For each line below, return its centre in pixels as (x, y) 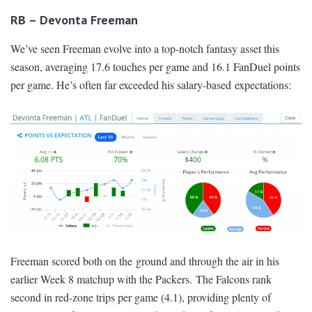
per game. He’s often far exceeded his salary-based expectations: (151, 84)
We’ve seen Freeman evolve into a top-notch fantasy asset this (145, 48)
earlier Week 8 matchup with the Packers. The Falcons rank (141, 279)
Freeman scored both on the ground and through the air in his (145, 261)
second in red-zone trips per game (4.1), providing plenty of (141, 297)
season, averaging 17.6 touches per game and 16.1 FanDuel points (155, 66)
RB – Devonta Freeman (74, 19)
